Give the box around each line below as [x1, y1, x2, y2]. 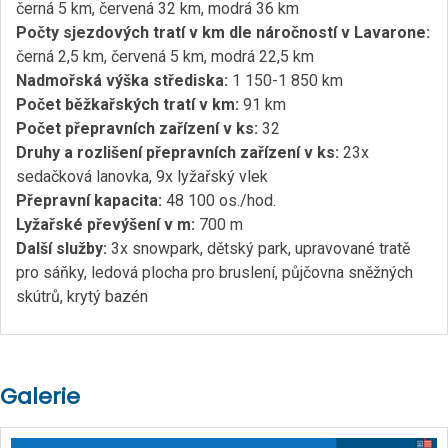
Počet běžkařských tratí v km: [16, 95, 239, 114]
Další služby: [16, 239, 107, 258]
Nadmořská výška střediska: [16, 71, 228, 90]
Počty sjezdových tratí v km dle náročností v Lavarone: [16, 23, 430, 42]
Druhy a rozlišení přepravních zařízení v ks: [16, 143, 339, 162]
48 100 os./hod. [162, 191, 276, 210]
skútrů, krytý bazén [16, 287, 148, 306]
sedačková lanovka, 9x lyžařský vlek [16, 167, 268, 186]
